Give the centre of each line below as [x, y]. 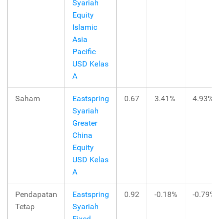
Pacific [84, 52]
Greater [85, 123]
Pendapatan [36, 195]
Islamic [85, 27]
